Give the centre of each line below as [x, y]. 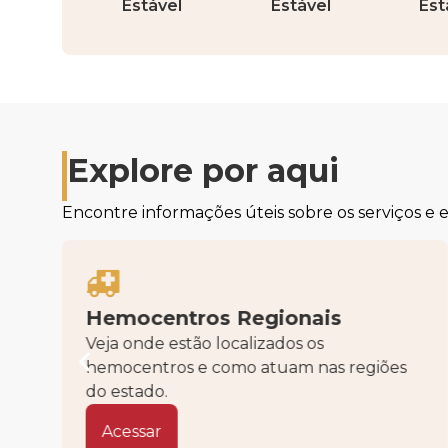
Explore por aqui [203, 171]
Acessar [131, 431]
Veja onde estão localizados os [204, 343]
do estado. [126, 391]
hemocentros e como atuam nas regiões [246, 367]
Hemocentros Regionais [213, 317]
